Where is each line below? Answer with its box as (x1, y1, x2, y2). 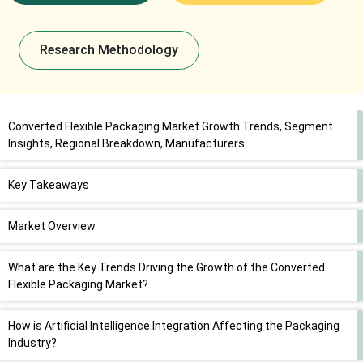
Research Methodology (39, 42, 178, 58)
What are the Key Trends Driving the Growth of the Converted (8, 261, 325, 275)
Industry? (8, 336, 57, 350)
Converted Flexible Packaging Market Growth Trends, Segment (8, 120, 333, 134)
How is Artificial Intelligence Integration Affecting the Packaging (8, 319, 340, 333)
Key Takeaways (8, 178, 89, 192)
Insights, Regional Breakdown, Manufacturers (8, 137, 245, 151)
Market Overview (8, 220, 96, 233)
